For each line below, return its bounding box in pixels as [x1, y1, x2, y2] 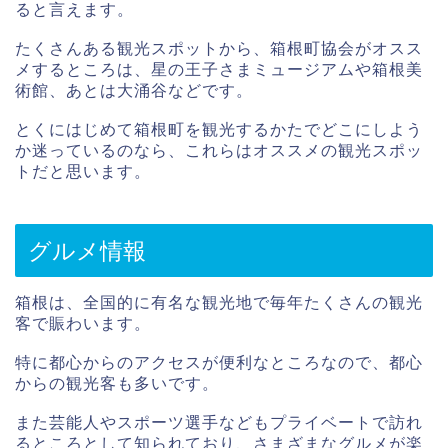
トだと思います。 [15, 163, 151, 181]
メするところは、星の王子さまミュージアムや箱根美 [15, 61, 423, 79]
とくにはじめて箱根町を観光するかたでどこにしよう [15, 121, 423, 139]
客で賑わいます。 [15, 314, 151, 332]
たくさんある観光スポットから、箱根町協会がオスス [15, 40, 423, 58]
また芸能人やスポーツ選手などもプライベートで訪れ [15, 413, 423, 431]
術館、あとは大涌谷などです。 [15, 82, 253, 100]
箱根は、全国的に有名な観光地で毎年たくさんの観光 [15, 293, 423, 311]
